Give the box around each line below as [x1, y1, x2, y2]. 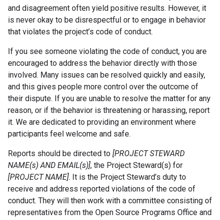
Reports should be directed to [8, 149, 112, 158]
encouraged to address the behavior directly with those [8, 58, 197, 68]
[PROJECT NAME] [8, 172, 69, 182]
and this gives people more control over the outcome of [8, 82, 198, 91]
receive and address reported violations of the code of [8, 184, 195, 193]
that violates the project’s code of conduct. [8, 27, 153, 36]
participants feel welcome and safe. [8, 129, 131, 138]
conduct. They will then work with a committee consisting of [8, 196, 212, 205]
